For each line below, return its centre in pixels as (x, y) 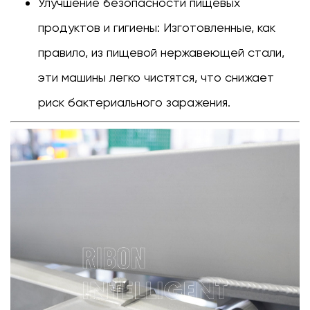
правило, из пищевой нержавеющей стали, (161, 53)
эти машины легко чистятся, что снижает (156, 77)
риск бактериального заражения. (134, 102)
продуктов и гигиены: (101, 28)
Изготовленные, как (219, 28)
